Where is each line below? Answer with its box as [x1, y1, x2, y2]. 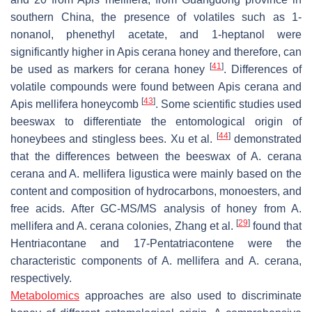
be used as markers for [10, 63, 136, 76]
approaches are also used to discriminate [79, 290, 302, 302]
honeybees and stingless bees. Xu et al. [10, 133, 217, 146]
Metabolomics [10, 290, 79, 302]
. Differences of [224, 63, 302, 76]
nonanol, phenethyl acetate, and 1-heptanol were [10, 29, 302, 41]
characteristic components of [10, 255, 162, 267]
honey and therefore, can [176, 46, 302, 58]
